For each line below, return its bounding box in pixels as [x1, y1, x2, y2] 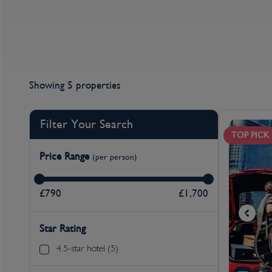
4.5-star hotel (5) [56, 244, 118, 254]
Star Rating [39, 223, 86, 234]
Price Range [39, 151, 92, 162]
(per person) [92, 152, 137, 161]
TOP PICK [231, 131, 269, 140]
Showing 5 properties [29, 80, 121, 91]
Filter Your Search [40, 117, 133, 131]
